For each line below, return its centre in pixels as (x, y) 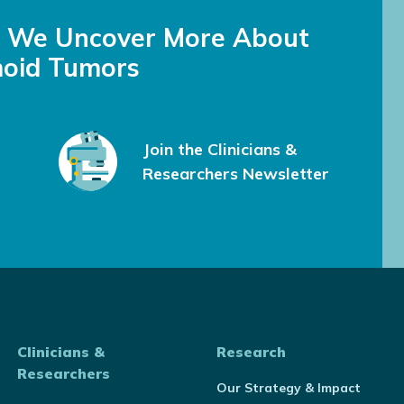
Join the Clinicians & (219, 149)
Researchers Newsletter (235, 173)
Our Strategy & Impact (288, 388)
